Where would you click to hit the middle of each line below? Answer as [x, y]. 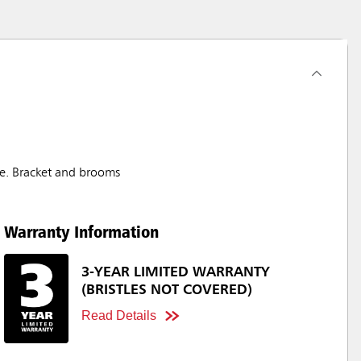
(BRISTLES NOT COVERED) [167, 290]
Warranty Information [81, 232]
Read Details [119, 316]
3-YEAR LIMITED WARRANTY [176, 273]
